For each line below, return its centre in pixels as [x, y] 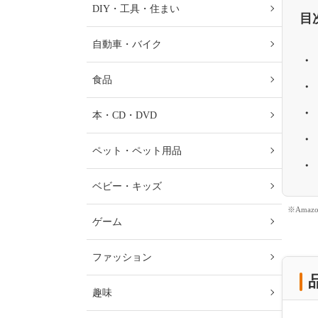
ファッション [122, 257]
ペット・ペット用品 [137, 151]
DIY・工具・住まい [136, 9]
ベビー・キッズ [127, 186]
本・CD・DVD [125, 115]
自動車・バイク [127, 44]
